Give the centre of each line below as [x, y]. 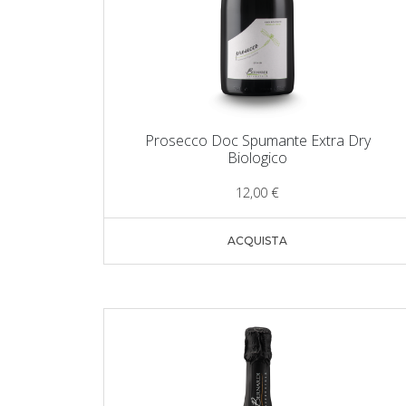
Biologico [257, 158]
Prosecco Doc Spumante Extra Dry [257, 141]
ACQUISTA [257, 241]
